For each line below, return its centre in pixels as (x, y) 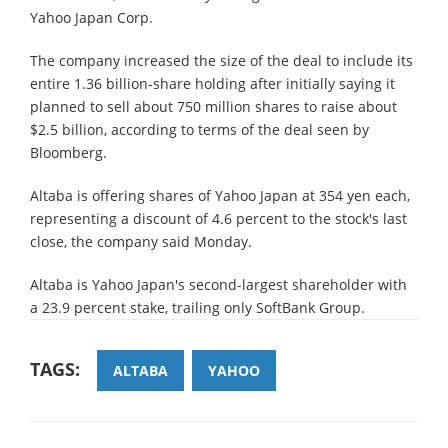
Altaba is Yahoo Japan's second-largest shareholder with (218, 284)
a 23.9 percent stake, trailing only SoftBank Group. (197, 307)
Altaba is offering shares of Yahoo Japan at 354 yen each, (220, 195)
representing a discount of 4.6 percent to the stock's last (218, 218)
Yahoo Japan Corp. (91, 17)
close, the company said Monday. (141, 241)
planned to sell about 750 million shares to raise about (213, 106)
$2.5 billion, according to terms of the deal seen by (199, 129)
